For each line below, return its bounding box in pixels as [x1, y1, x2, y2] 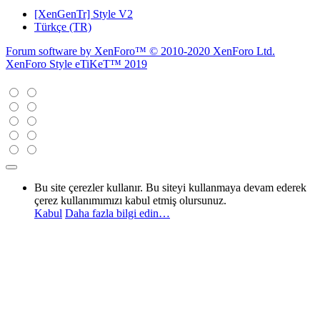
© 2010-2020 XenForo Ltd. [149, 44, 275, 57]
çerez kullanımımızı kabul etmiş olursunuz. [34, 194, 226, 207]
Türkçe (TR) [34, 20, 91, 33]
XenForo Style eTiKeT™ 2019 [6, 57, 147, 70]
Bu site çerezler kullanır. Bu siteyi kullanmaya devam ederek [34, 181, 306, 194]
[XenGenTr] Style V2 [34, 7, 133, 20]
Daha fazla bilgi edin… [65, 207, 170, 220]
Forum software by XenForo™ [6, 44, 149, 57]
